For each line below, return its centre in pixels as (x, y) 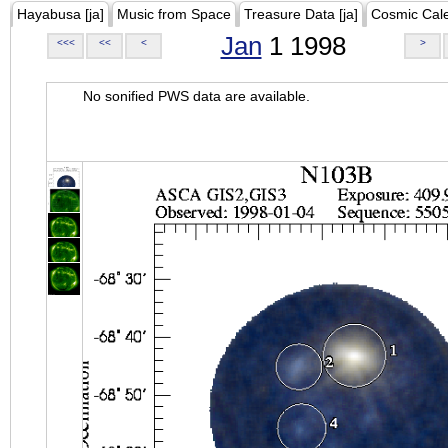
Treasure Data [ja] (301, 14)
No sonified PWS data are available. (196, 96)
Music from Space (174, 14)
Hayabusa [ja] (60, 14)
